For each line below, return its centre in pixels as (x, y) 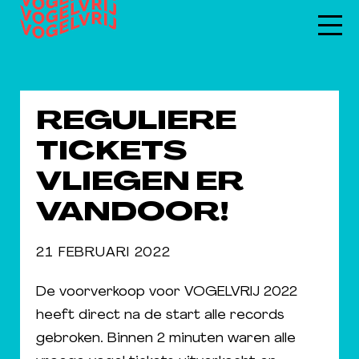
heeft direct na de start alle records (160, 315)
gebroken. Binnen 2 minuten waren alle (166, 339)
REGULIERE (136, 123)
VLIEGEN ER (140, 184)
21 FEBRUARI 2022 (104, 253)
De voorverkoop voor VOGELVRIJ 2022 (167, 292)
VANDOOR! (133, 214)
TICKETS (111, 153)
